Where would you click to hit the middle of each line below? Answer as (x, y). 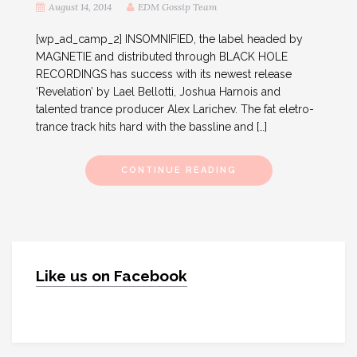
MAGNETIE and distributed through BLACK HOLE (162, 57)
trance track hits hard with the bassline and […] (151, 127)
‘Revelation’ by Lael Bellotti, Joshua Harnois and (158, 92)
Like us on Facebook (112, 276)
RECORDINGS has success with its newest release (164, 75)
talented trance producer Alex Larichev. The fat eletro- (175, 110)
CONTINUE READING (178, 171)
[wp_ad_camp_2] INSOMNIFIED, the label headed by (169, 39)
